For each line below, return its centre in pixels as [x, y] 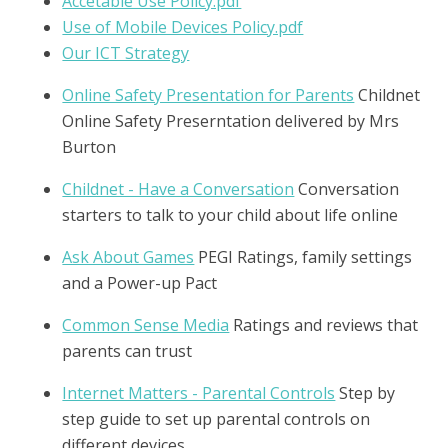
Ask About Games [128, 256]
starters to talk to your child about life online [230, 214]
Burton [89, 146]
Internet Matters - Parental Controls [199, 392]
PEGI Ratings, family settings [305, 256]
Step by [367, 392]
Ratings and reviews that [326, 324]
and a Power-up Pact [140, 282]
